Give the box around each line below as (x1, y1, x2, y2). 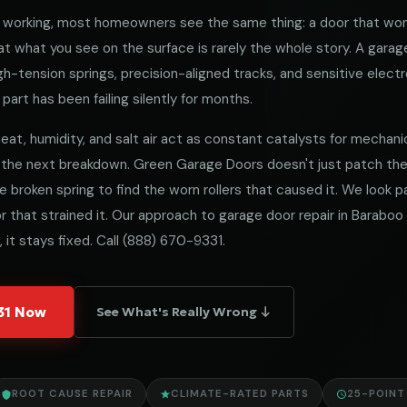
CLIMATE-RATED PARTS (171, 387, 309, 401)
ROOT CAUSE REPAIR (12, 387, 133, 401)
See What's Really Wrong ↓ (96, 303, 272, 320)
